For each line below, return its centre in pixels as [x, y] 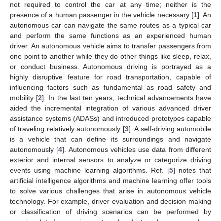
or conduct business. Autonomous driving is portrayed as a [110, 66]
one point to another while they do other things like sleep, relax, [110, 56]
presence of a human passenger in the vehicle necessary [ [102, 15]
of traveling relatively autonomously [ [67, 129]
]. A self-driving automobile [170, 129]
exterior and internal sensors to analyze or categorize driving [110, 160]
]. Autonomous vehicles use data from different [137, 149]
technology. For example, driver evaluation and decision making [110, 201]
